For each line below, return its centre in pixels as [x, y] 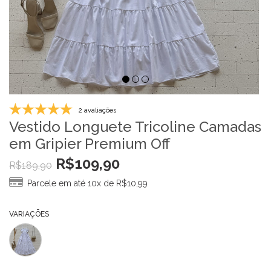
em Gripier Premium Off [90, 144]
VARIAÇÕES [29, 214]
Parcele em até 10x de [72, 184]
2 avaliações [97, 111]
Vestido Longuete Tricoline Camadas [135, 127]
